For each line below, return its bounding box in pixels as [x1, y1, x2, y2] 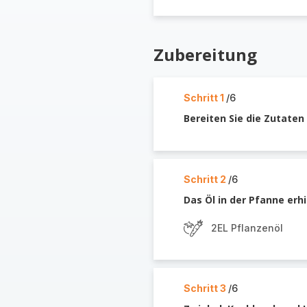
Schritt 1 [183, 92, 226, 103]
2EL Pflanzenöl [210, 222, 283, 234]
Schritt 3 [183, 282, 228, 294]
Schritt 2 [183, 173, 228, 185]
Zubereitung [153, 43, 257, 66]
